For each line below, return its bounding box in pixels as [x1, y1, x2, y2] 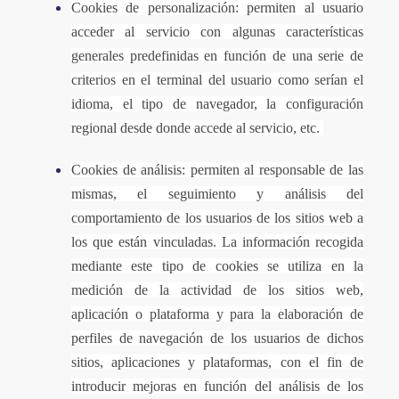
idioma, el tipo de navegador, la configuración [71, 96, 363, 111]
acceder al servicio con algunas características [71, 24, 363, 39]
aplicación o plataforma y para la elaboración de [71, 306, 363, 322]
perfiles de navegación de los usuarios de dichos [71, 330, 363, 346]
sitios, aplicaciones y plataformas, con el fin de [71, 354, 363, 370]
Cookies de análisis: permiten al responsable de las [71, 162, 363, 177]
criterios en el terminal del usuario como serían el [71, 72, 363, 87]
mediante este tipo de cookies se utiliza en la [71, 258, 363, 273]
